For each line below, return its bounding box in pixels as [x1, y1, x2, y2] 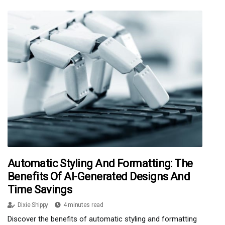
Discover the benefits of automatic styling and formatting [8, 214, 197, 223]
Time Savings [8, 183, 72, 196]
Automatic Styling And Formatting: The [8, 157, 193, 170]
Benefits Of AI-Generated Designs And [8, 170, 190, 183]
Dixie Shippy [17, 201, 49, 208]
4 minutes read [63, 201, 103, 208]
